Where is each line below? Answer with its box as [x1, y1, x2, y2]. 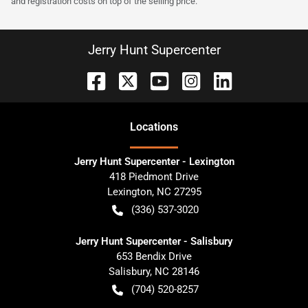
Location [130, 120, 173, 133]
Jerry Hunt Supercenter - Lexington [74, 155, 234, 168]
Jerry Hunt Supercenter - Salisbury [76, 234, 232, 247]
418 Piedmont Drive [109, 170, 199, 183]
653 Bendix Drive [116, 250, 192, 263]
